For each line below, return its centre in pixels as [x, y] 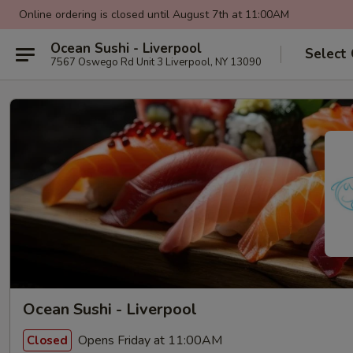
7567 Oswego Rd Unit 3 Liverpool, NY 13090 [156, 62]
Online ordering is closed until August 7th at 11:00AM [154, 15]
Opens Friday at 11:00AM [149, 340]
